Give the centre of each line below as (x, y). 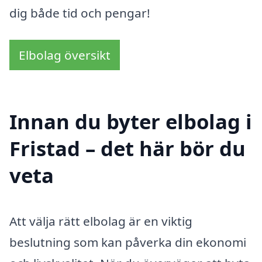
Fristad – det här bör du (127, 148)
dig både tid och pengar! (80, 13)
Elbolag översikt (65, 55)
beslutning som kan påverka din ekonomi (128, 242)
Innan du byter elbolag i (131, 121)
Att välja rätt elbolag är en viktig (101, 221)
